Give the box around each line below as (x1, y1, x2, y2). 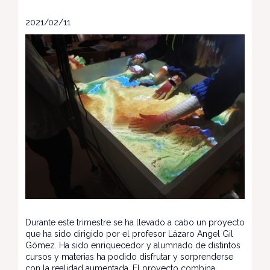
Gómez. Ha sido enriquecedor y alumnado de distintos (25, 240, 240, 250)
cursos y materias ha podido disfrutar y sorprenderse (25, 252, 233, 262)
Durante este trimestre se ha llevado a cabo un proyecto (25, 218, 245, 227)
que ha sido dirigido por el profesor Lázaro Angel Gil (25, 229, 233, 239)
